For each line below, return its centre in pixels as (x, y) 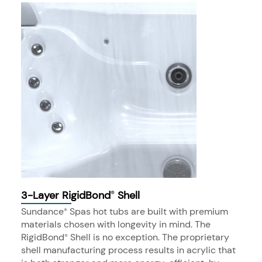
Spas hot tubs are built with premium (148, 212)
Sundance (42, 212)
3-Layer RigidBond (66, 196)
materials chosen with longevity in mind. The (116, 225)
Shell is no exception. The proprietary (149, 237)
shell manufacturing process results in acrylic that (128, 250)
